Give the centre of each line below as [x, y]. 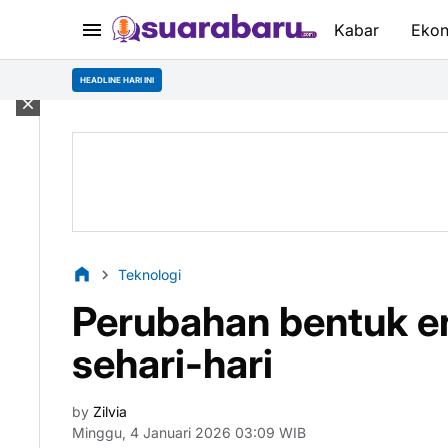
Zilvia [108, 411]
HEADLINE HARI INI [117, 80]
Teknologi [149, 274]
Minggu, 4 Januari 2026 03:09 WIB [189, 432]
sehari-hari [172, 363]
